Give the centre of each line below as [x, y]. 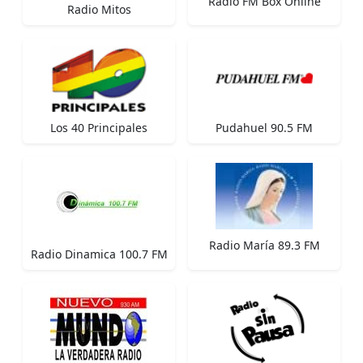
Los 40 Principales [99, 127]
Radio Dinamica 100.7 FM [99, 254]
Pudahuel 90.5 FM [264, 127]
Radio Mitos [99, 10]
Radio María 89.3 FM [264, 246]
